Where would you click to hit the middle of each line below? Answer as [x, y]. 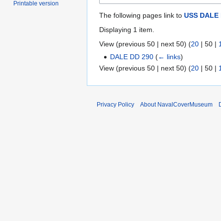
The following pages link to [142, 15]
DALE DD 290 [132, 56]
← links [169, 56]
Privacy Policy [115, 105]
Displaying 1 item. [127, 29]
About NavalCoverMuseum [176, 105]
